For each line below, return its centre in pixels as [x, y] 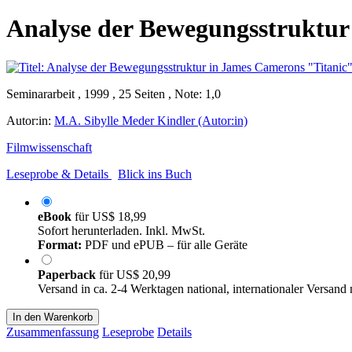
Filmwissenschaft [49, 147]
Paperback [68, 274]
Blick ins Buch [155, 174]
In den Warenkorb [53, 317]
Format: [60, 244]
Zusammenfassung [53, 332]
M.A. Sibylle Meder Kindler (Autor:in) [151, 120]
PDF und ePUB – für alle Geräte [165, 244]
